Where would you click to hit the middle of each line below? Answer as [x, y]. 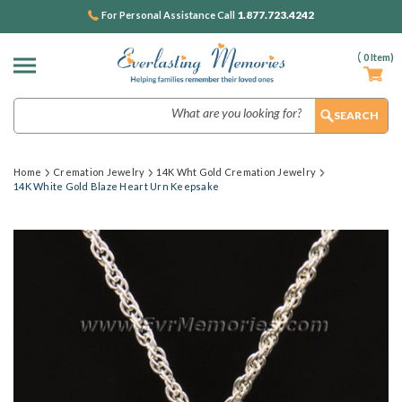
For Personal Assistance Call [169, 15]
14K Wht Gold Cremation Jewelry [236, 172]
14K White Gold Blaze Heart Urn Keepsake [117, 186]
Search [33, 107]
